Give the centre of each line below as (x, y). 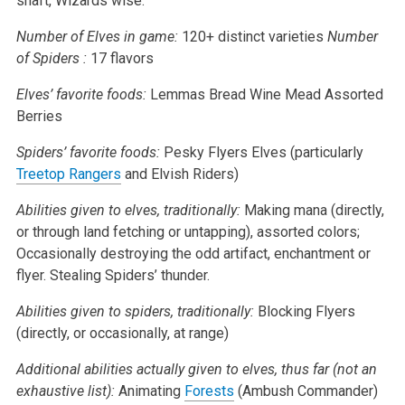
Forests (209, 391)
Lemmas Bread (198, 94)
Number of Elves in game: (97, 36)
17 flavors (120, 58)
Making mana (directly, (314, 210)
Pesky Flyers (205, 152)
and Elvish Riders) (179, 174)
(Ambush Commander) (306, 391)
